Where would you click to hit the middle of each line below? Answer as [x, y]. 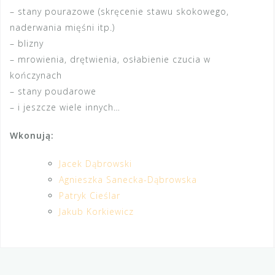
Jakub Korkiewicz [96, 211]
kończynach [36, 75]
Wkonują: [32, 135]
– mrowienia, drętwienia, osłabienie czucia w [110, 59]
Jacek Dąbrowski [95, 164]
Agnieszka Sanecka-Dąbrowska [128, 180]
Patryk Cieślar [90, 196]
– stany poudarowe [53, 91]
